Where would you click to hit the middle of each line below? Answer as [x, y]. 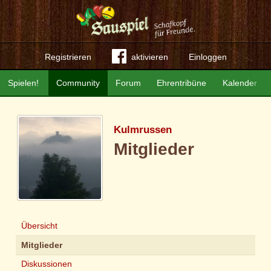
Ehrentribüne [182, 83]
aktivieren [149, 57]
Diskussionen [47, 264]
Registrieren [68, 57]
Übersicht [39, 225]
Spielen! [24, 83]
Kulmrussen [143, 130]
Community [78, 83]
